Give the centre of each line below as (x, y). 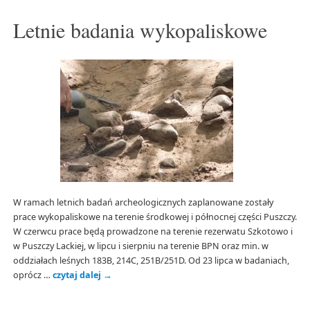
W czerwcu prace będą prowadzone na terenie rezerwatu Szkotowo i (153, 231)
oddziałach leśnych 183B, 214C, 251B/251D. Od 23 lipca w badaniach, (151, 260)
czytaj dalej (77, 275)
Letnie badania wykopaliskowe (140, 30)
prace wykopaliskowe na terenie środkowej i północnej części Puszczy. (155, 217)
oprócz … (33, 275)
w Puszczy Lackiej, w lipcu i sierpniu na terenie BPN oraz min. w (140, 246)
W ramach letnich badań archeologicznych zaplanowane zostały (143, 202)
